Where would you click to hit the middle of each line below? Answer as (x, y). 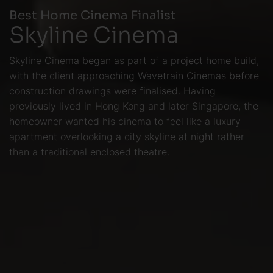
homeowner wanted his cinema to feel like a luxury (125, 121)
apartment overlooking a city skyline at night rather (127, 136)
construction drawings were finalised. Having (112, 91)
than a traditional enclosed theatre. (91, 152)
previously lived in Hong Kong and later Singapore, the (134, 106)
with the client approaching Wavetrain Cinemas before (134, 76)
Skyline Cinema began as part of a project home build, (134, 60)
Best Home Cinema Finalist (93, 14)
